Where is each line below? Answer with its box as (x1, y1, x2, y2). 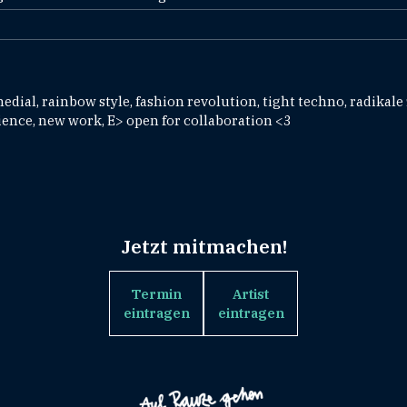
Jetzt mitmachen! (120, 233, 287, 259)
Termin (131, 285, 182, 303)
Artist (233, 285, 269, 303)
